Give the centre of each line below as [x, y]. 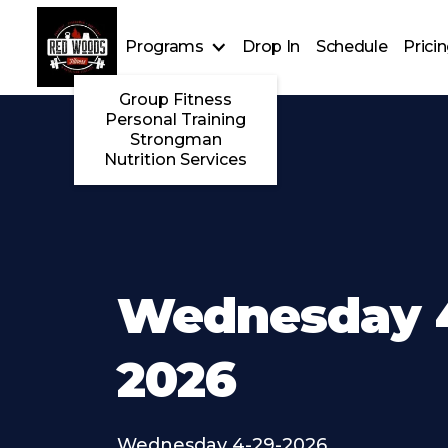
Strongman [175, 140]
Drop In [271, 47]
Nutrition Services [176, 160]
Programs [164, 47]
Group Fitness [176, 100]
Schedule [351, 47]
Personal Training [176, 120]
